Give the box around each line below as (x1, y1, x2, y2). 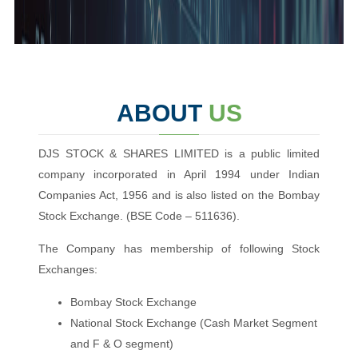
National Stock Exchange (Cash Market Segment (70, 316, 317, 329)
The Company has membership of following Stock (38, 242, 320, 255)
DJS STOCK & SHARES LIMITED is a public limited (38, 147, 320, 160)
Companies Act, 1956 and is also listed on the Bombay (38, 189, 320, 201)
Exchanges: (38, 263, 97, 276)
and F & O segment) (70, 337, 173, 350)
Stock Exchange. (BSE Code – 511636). (38, 209, 240, 222)
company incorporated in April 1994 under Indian (38, 168, 320, 181)
